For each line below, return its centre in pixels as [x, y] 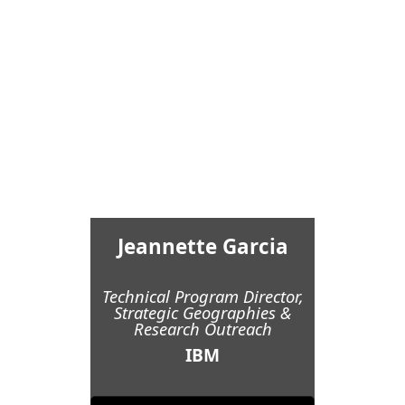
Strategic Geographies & [202, 313]
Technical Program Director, [202, 297]
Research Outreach [202, 329]
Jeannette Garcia [202, 247]
